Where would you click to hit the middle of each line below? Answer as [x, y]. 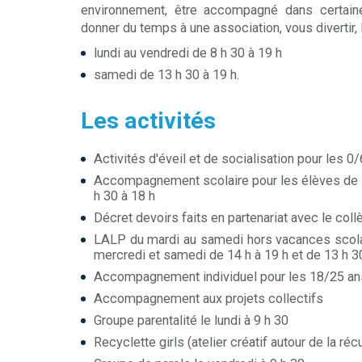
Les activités [148, 121]
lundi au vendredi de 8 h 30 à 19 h [188, 53]
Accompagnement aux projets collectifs [208, 299]
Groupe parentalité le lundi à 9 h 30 [191, 320]
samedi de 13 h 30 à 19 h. [166, 75]
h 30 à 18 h [124, 196]
